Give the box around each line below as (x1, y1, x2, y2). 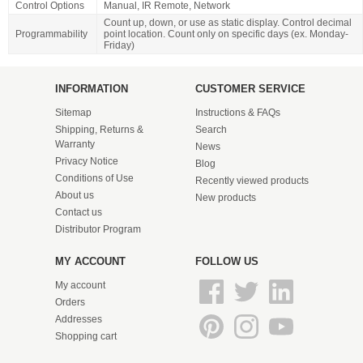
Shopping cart (54, 330, 117, 342)
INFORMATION (54, 82, 128, 95)
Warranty (54, 138, 95, 150)
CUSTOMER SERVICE (194, 82, 305, 95)
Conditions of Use (54, 172, 134, 184)
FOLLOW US (194, 254, 258, 267)
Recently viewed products (194, 174, 309, 186)
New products (194, 191, 256, 203)
